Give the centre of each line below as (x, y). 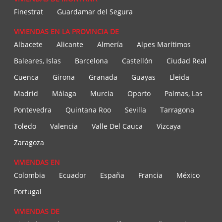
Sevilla (136, 110)
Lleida (179, 77)
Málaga (64, 94)
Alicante (70, 45)
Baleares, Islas (37, 61)
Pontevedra (33, 110)
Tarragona (177, 110)
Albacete (28, 45)
